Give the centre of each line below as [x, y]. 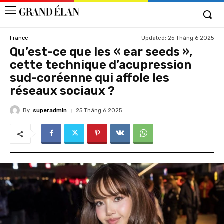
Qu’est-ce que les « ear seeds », [101, 52]
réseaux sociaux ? [62, 91]
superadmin [50, 110]
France [19, 38]
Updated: [154, 38]
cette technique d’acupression [101, 65]
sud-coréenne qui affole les [90, 78]
